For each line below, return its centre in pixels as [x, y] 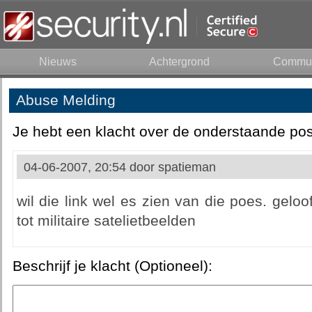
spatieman [187, 167]
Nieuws [57, 62]
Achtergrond [179, 62]
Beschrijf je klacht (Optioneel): [112, 266]
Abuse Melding [65, 100]
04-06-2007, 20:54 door [91, 167]
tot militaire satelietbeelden [106, 221]
